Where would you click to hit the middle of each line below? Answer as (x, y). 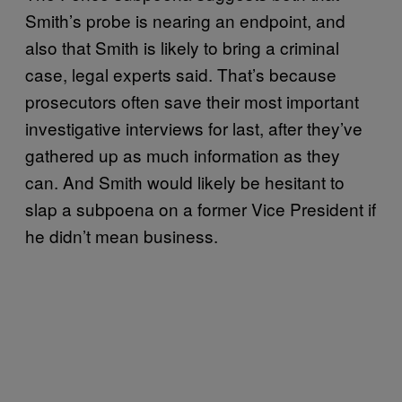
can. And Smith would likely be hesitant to (185, 181)
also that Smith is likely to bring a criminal (182, 47)
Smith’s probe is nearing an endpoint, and (185, 20)
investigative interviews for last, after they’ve (194, 127)
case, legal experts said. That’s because (181, 74)
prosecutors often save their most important (192, 100)
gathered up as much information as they (183, 154)
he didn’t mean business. (126, 235)
